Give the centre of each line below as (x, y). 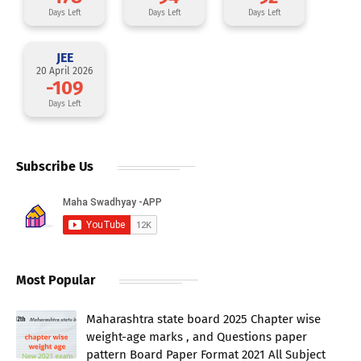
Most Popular (56, 280)
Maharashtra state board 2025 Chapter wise (203, 319)
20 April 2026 (64, 71)
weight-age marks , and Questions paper (197, 336)
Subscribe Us (55, 166)
